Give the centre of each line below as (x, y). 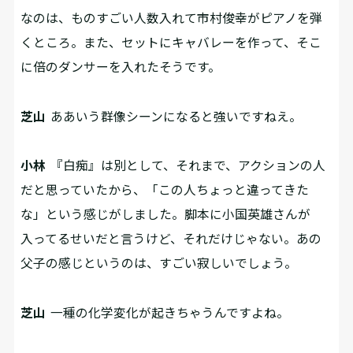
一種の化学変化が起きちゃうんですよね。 (168, 312)
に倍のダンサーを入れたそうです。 (121, 67)
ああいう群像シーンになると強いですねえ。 (174, 116)
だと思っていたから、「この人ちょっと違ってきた (165, 190)
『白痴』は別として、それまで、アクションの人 (186, 165)
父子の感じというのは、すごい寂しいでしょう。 (159, 263)
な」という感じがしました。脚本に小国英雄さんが (166, 214)
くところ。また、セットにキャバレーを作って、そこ (171, 43)
